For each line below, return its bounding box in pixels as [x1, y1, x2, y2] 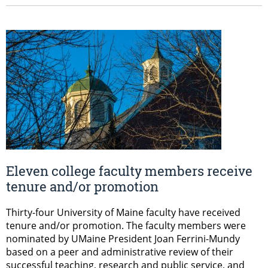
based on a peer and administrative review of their [6, 245, 233, 258]
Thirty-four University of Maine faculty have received [6, 205, 240, 219]
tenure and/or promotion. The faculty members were [6, 218, 246, 232]
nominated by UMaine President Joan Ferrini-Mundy [6, 232, 240, 245]
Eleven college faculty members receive [6, 162, 252, 180]
